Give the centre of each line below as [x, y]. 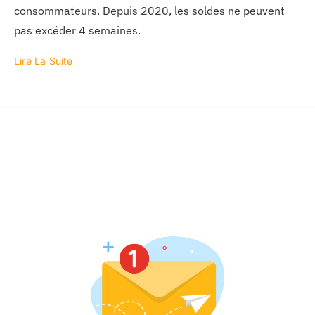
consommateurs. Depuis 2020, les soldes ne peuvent [149, 11]
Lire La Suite [43, 61]
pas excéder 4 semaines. [77, 31]
